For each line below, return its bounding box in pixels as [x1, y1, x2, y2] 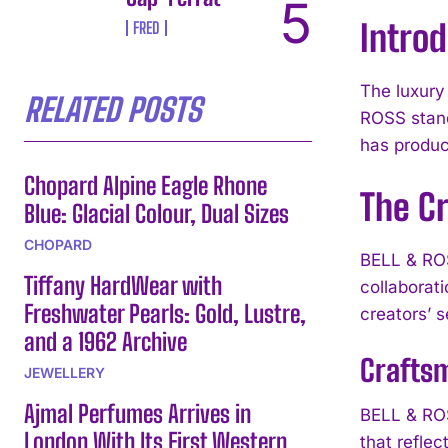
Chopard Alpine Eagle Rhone [24, 170, 267, 200]
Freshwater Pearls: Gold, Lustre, [24, 298, 306, 328]
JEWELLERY [24, 363, 105, 381]
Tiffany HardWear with [24, 270, 222, 300]
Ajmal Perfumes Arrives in [24, 398, 251, 428]
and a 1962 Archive [24, 326, 187, 356]
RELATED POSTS [24, 90, 201, 129]
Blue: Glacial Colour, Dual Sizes [24, 198, 289, 228]
